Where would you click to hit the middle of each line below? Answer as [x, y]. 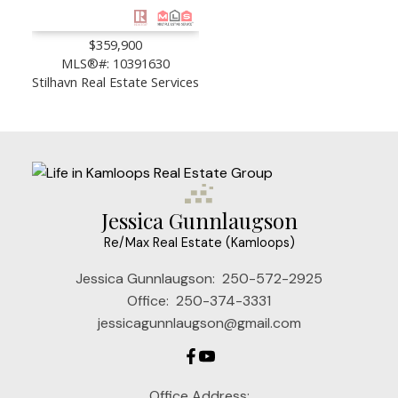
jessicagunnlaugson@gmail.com [199, 323]
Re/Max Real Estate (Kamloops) [199, 243]
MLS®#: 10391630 [115, 63]
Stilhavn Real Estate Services [115, 81]
